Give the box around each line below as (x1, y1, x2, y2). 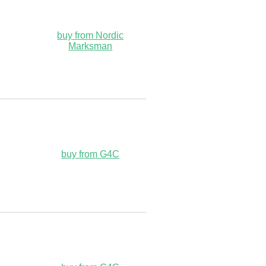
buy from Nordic (57, 30, 124, 40)
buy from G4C (61, 148, 120, 159)
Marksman (68, 40, 113, 51)
